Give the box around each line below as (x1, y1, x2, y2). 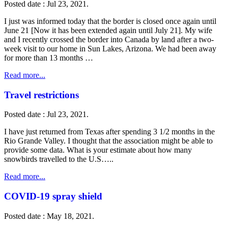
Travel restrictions (4, 89, 79, 100)
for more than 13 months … (4, 53, 93, 62)
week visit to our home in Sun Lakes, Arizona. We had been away (4, 44, 216, 53)
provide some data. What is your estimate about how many (4, 146, 192, 155)
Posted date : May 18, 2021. (4, 211, 94, 220)
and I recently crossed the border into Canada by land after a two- (4, 35, 214, 44)
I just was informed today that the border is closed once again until (4, 16, 216, 25)
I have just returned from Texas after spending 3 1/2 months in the (4, 127, 215, 136)
